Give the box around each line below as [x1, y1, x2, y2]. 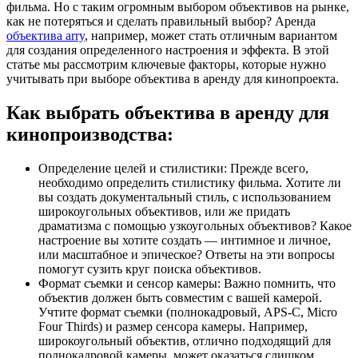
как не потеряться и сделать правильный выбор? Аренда [6, 14, 316, 28]
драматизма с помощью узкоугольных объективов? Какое [38, 218, 352, 233]
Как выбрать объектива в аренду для [6, 101, 329, 123]
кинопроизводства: [6, 123, 173, 145]
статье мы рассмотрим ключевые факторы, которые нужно [6, 57, 326, 71]
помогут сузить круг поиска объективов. [38, 261, 261, 276]
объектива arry [6, 28, 85, 42]
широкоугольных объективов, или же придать [38, 204, 290, 218]
